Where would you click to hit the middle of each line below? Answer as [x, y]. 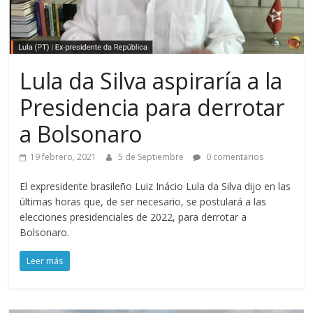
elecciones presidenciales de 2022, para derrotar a [133, 217]
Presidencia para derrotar [152, 107]
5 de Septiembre [152, 157]
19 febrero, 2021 [64, 157]
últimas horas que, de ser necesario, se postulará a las [143, 202]
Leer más [45, 261]
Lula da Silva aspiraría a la [151, 81]
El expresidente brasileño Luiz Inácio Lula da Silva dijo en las [155, 186]
